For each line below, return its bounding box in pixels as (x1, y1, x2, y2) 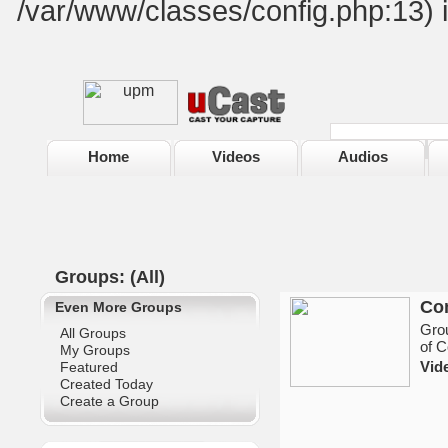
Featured (59, 359, 118, 375)
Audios (337, 148, 388, 165)
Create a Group (59, 393, 159, 409)
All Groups (59, 325, 126, 341)
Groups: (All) (39, 267, 165, 287)
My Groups (59, 342, 130, 358)
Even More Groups (54, 299, 182, 315)
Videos (211, 148, 260, 165)
